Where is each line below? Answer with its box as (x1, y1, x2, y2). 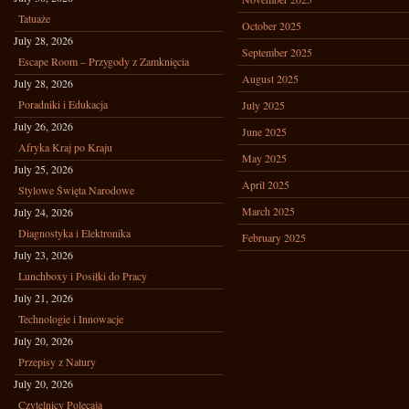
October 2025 (242, 18, 301, 33)
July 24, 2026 (14, 204, 73, 219)
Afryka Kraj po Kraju (18, 140, 112, 154)
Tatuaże (18, 11, 50, 26)
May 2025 (242, 151, 287, 165)
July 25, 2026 (14, 162, 73, 176)
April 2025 (242, 177, 289, 192)
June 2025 (242, 124, 287, 139)
